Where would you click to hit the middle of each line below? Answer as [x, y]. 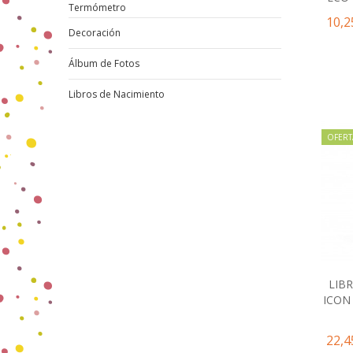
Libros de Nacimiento [117, 94]
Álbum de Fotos [104, 63]
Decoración [95, 32]
